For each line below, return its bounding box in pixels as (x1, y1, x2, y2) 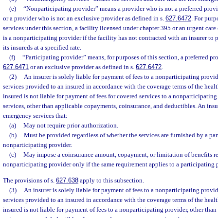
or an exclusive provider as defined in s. (29, 63, 136, 71)
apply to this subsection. (78, 177, 144, 184)
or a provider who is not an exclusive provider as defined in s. (3, 15, 165, 22)
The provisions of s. (3, 177, 56, 184)
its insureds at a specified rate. (3, 44, 81, 51)
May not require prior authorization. (23, 122, 118, 129)
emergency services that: (3, 112, 68, 119)
